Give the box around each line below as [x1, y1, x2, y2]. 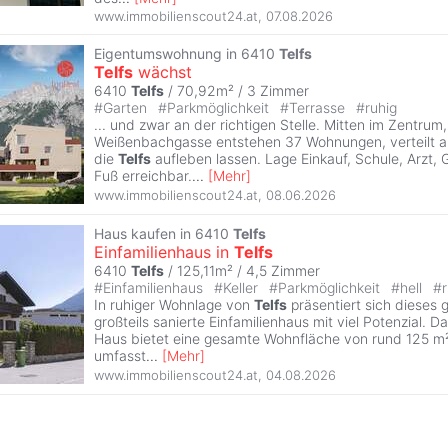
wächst [133, 62, 192, 83]
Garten [103, 99, 151, 117]
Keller [223, 279, 262, 297]
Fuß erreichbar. [94, 167, 192, 185]
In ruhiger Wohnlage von [94, 296, 254, 314]
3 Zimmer [247, 82, 309, 100]
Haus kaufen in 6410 [94, 225, 233, 243]
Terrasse [289, 99, 349, 117]
